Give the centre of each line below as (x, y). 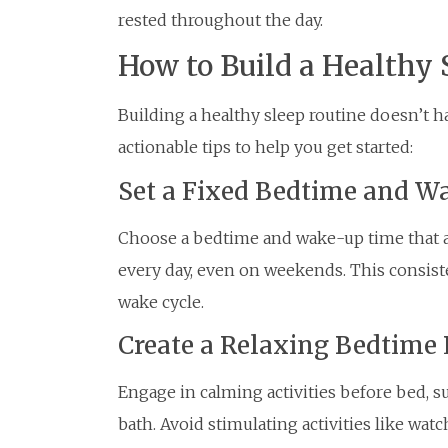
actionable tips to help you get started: (265, 147)
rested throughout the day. (220, 20)
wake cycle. (161, 301)
